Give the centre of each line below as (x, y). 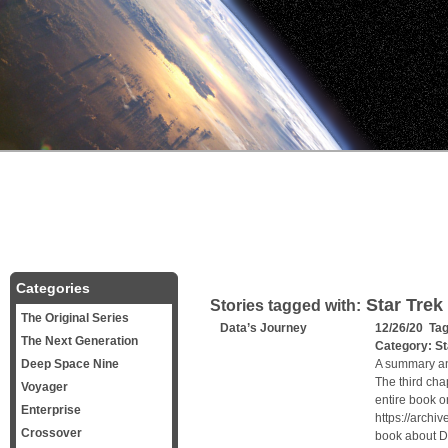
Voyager (44, 387)
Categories (53, 288)
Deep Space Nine (70, 364)
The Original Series (75, 318)
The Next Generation (79, 341)
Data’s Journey (263, 328)
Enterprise (51, 410)
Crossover (51, 433)
